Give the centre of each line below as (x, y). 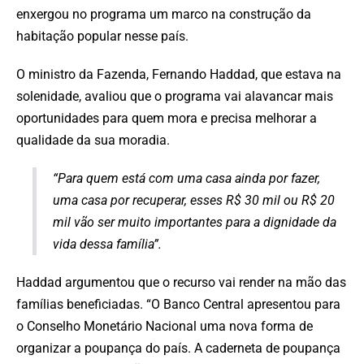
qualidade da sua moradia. (95, 140)
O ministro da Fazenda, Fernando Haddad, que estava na (179, 74)
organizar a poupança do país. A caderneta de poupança (178, 348)
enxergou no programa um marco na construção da (164, 14)
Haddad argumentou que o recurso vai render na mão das (181, 282)
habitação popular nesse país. (104, 36)
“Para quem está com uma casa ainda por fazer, (186, 178)
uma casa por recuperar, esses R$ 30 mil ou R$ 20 (194, 200)
